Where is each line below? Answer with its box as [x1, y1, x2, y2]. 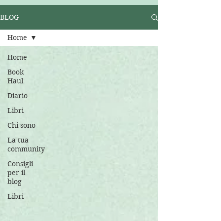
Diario [7, 91, 28, 100]
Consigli [7, 159, 33, 168]
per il [7, 168, 25, 177]
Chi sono [7, 121, 36, 130]
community [7, 145, 45, 153]
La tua [7, 136, 29, 145]
